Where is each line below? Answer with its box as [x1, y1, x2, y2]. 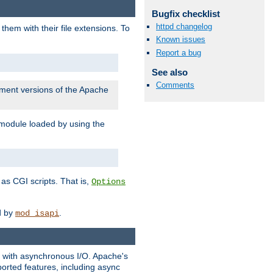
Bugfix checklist [151, 9, 220, 19]
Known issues [156, 35, 205, 44]
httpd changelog [156, 22, 212, 32]
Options [91, 176, 126, 186]
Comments [156, 80, 194, 90]
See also [151, 66, 188, 77]
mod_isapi [15, 208, 59, 218]
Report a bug [156, 48, 201, 57]
